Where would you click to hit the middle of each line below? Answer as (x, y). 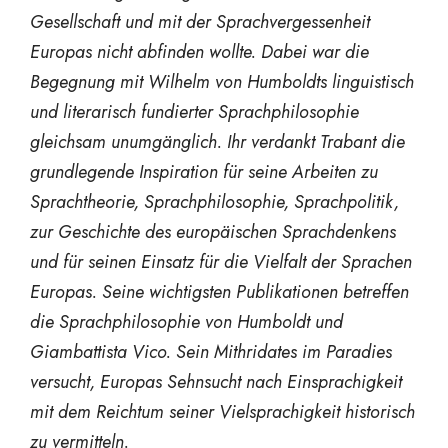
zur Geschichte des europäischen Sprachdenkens (213, 231)
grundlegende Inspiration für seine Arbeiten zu (204, 171)
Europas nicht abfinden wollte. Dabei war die (199, 51)
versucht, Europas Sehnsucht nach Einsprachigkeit (216, 381)
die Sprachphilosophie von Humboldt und (186, 321)
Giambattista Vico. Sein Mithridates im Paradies (211, 351)
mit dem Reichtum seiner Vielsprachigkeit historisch (222, 411)
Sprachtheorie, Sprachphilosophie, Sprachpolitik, (214, 201)
